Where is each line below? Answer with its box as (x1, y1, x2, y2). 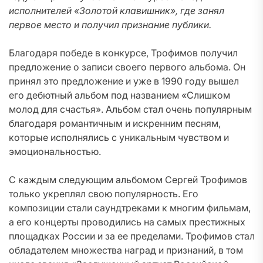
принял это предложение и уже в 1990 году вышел (9, 75, 239, 87)
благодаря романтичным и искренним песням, (9, 117, 221, 129)
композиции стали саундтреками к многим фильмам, (9, 202, 251, 214)
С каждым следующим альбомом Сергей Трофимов (9, 174, 247, 186)
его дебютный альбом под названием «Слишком (9, 89, 230, 101)
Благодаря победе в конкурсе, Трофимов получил (9, 47, 238, 59)
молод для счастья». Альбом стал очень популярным (9, 103, 252, 115)
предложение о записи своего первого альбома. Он (9, 61, 245, 73)
